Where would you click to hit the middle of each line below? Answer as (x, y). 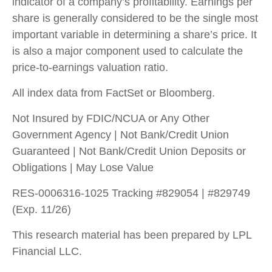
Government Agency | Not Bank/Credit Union (121, 135)
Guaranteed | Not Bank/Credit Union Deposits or (129, 151)
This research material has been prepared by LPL (132, 235)
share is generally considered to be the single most (135, 18)
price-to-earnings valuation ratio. (90, 67)
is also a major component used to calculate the (127, 51)
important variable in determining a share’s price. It (134, 35)
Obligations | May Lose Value (83, 168)
